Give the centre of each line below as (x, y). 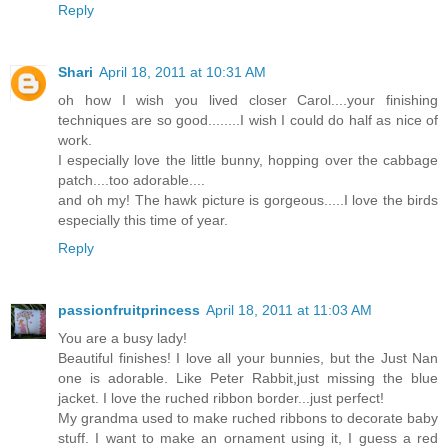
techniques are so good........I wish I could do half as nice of (248, 119)
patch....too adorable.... (131, 179)
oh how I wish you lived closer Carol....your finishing (248, 99)
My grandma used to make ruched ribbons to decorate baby (248, 417)
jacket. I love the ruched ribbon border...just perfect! (221, 397)
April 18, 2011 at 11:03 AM (289, 309)
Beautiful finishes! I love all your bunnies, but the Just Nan (248, 357)
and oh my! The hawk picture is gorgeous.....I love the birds (248, 199)
